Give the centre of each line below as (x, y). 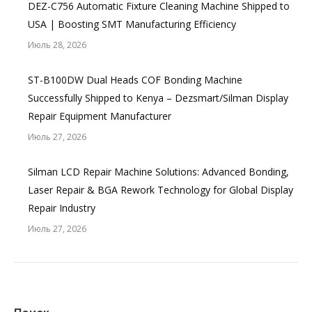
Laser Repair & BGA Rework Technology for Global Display (161, 190)
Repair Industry (62, 208)
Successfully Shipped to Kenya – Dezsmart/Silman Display (158, 98)
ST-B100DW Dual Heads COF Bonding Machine (135, 80)
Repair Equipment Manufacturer (100, 116)
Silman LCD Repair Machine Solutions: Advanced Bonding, (158, 172)
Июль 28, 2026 (57, 45)
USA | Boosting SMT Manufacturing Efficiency (132, 24)
